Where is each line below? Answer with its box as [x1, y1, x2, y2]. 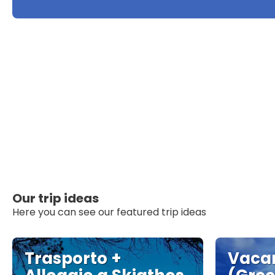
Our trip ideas [12, 190, 99, 207]
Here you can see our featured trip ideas [12, 205, 206, 219]
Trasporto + [25, 247, 122, 269]
